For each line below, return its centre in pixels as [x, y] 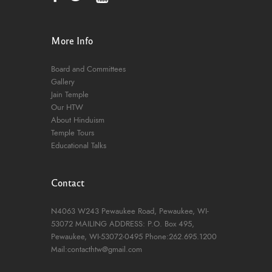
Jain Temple [70, 95]
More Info [72, 41]
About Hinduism [78, 121]
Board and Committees [88, 70]
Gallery [63, 82]
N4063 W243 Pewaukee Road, [104, 212]
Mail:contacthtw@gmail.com [97, 250]
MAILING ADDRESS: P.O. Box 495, [134, 224]
